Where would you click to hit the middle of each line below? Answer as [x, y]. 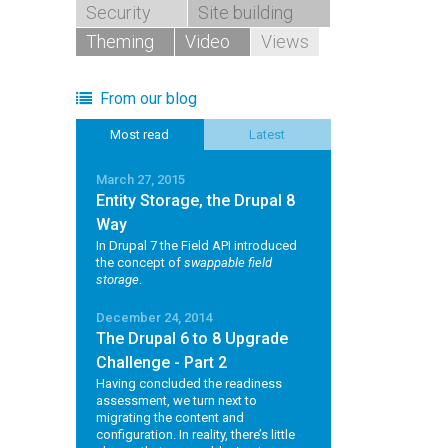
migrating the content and [170, 417]
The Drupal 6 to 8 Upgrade [192, 338]
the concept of [140, 262]
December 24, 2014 [154, 317]
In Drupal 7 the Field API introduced [196, 245]
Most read [140, 134]
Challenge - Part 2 [161, 362]
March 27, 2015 [140, 179]
